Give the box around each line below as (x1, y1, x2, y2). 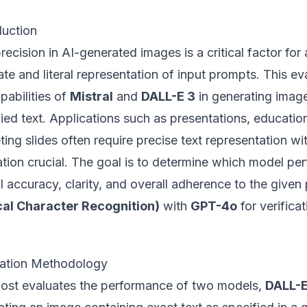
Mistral (70, 88, 113, 103)
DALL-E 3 (141, 88, 195, 103)
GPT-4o (191, 198, 237, 213)
